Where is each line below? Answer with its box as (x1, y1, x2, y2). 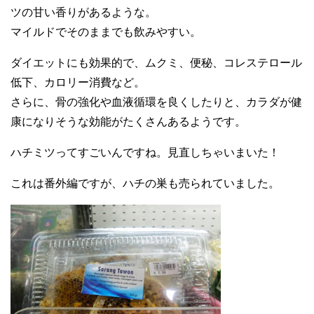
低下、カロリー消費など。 (11, 76, 145, 88)
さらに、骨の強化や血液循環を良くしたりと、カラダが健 (11, 96, 302, 108)
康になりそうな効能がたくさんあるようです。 (11, 116, 246, 128)
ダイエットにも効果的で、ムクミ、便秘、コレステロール (11, 57, 302, 69)
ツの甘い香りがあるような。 (11, 6, 156, 18)
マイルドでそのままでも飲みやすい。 (11, 26, 201, 38)
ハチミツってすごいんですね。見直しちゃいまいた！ (11, 146, 280, 158)
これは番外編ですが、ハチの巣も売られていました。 (11, 177, 280, 189)
